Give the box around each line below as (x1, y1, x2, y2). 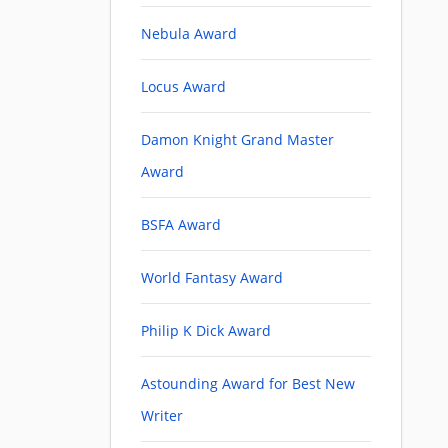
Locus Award (141, 77, 226, 97)
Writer (141, 406, 183, 426)
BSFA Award (141, 215, 221, 235)
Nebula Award (141, 24, 237, 44)
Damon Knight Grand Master (141, 130, 334, 150)
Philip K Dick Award (141, 321, 271, 341)
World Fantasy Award (141, 268, 283, 288)
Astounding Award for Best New (141, 374, 355, 394)
